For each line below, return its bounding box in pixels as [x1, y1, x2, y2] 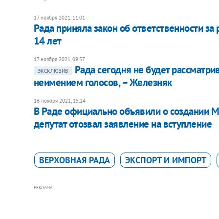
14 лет [33, 34, 62, 47]
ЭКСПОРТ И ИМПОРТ [125, 154, 206, 166]
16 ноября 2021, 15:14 [33, 97, 86, 104]
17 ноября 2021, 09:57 [33, 55, 85, 63]
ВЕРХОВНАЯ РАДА [39, 154, 110, 166]
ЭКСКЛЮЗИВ [37, 67, 68, 74]
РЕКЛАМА [33, 184, 52, 190]
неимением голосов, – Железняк [33, 75, 172, 89]
